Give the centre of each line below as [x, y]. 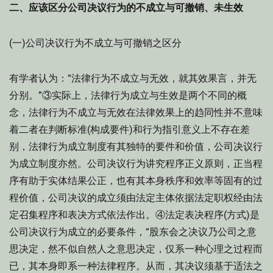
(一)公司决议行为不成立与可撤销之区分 [95, 43]
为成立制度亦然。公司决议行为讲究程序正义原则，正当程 [136, 164]
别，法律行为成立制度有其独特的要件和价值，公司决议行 [136, 147]
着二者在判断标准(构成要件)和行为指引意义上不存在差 [129, 129]
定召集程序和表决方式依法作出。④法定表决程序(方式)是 [134, 215]
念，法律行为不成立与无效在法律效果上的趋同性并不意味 [136, 112]
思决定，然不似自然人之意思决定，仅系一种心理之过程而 [136, 249]
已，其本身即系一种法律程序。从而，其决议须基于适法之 [136, 266]
